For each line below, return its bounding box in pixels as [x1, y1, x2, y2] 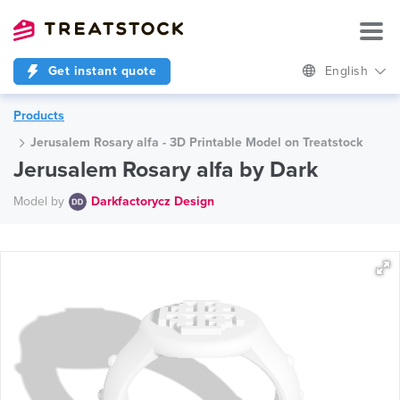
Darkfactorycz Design [91, 193, 214, 209]
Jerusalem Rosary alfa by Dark [13, 156, 318, 183]
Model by [13, 193, 64, 209]
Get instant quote [44, 63, 156, 79]
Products [13, 108, 64, 123]
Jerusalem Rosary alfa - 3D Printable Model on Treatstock [30, 135, 362, 150]
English [324, 63, 372, 79]
